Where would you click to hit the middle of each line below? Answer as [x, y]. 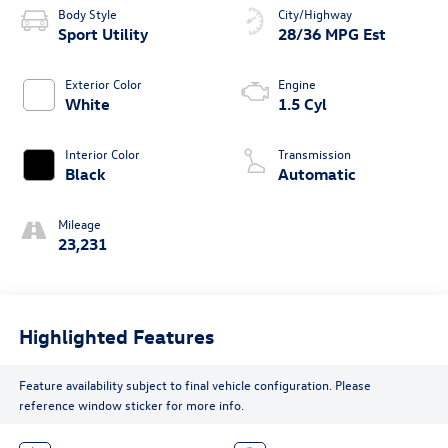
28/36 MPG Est [332, 34]
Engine [297, 84]
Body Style [87, 14]
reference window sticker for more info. [131, 404]
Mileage [79, 224]
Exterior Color [103, 84]
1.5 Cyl [302, 104]
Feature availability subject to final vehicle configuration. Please [194, 384]
